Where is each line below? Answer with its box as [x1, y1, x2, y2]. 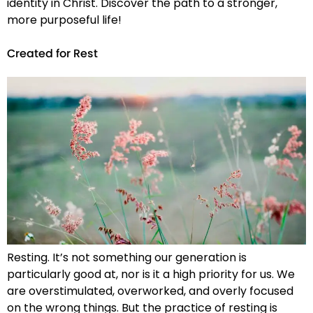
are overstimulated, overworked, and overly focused [7, 283, 293, 300]
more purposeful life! [7, 12, 122, 29]
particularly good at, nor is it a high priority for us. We [7, 266, 295, 283]
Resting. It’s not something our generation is [7, 249, 247, 266]
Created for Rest [7, 45, 98, 64]
